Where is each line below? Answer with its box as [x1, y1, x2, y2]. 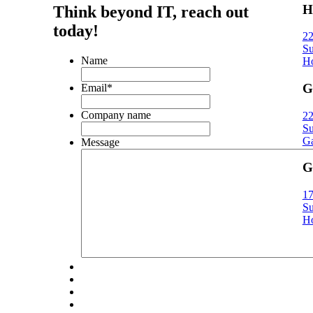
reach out [180, 2, 249, 21]
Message [80, 136, 119, 148]
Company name [80, 108, 151, 121]
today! [52, 21, 99, 40]
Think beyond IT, [52, 2, 181, 21]
